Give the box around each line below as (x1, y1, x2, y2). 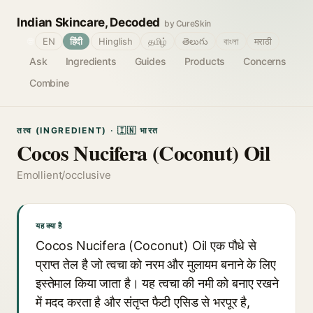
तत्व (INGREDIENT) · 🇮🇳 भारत (17, 125, 159, 136)
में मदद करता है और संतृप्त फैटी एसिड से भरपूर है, (36, 295, 250, 310)
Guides (134, 55, 166, 67)
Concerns (243, 55, 286, 67)
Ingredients (65, 55, 117, 67)
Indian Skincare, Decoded (17, 15, 160, 29)
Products (184, 55, 226, 67)
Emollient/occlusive (17, 168, 111, 182)
